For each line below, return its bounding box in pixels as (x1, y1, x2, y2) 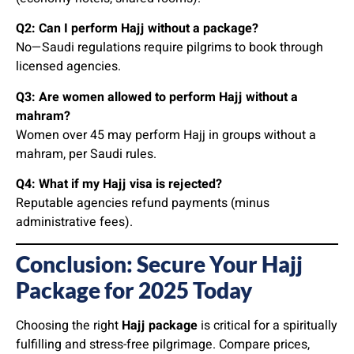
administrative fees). (16, 213, 133, 232)
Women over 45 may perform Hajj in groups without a (16, 125, 316, 145)
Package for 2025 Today (16, 276, 252, 303)
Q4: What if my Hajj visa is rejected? (16, 175, 222, 194)
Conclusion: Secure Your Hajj (16, 250, 303, 277)
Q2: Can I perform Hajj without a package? (16, 19, 258, 39)
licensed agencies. (16, 57, 121, 77)
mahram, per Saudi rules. (16, 144, 156, 164)
